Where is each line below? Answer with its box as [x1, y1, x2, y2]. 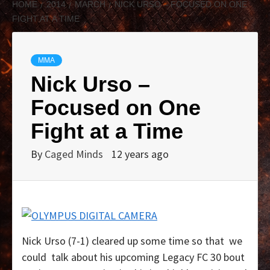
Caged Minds [45, 146, 105, 161]
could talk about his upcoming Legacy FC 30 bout [22, 250, 245, 264]
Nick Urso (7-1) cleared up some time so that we [22, 233, 242, 248]
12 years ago [111, 146, 169, 161]
